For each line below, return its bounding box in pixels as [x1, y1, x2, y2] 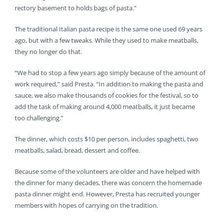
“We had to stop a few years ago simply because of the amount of [15, 68, 205, 78]
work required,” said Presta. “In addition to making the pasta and [15, 80, 203, 89]
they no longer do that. [15, 47, 82, 56]
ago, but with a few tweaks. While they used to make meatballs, [15, 36, 198, 45]
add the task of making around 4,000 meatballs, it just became [15, 102, 195, 111]
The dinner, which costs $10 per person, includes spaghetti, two [15, 135, 198, 144]
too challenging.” [15, 113, 63, 123]
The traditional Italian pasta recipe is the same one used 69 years [15, 25, 202, 34]
